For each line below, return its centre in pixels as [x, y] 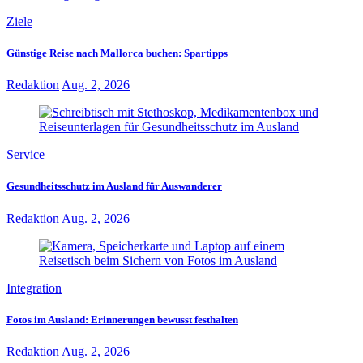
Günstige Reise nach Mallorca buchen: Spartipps [117, 53]
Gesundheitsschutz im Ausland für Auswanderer [114, 186]
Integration [34, 288]
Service [26, 155]
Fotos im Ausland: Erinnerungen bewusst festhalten [122, 319]
